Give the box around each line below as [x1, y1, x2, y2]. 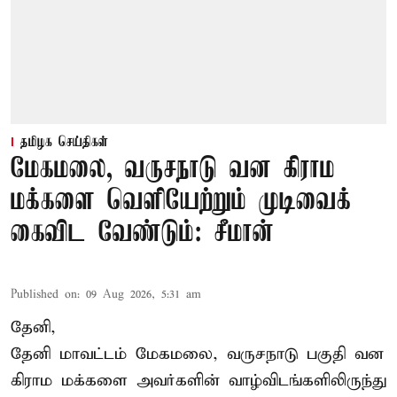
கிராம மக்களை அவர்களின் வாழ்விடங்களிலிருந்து [11, 370, 386, 392]
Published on [11, 287, 77, 303]
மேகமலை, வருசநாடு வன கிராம [11, 154, 335, 186]
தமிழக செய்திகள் [20, 135, 108, 152]
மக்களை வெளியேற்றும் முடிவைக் [11, 186, 352, 218]
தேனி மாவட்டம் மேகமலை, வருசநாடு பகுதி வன [11, 344, 384, 365]
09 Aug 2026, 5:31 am [86, 287, 201, 303]
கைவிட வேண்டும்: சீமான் [11, 218, 274, 250]
